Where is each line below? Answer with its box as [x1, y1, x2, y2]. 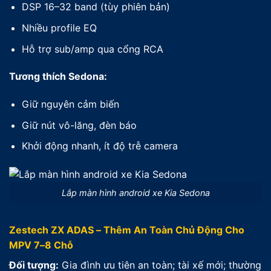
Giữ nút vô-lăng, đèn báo [21, 119, 137, 131]
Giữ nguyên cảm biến [21, 98, 119, 111]
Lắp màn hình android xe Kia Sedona [61, 188, 210, 198]
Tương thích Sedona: [9, 70, 107, 83]
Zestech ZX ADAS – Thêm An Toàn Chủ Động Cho [9, 223, 244, 236]
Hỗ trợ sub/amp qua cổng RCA [21, 42, 163, 55]
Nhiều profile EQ [21, 22, 97, 34]
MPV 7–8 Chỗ [9, 238, 73, 251]
